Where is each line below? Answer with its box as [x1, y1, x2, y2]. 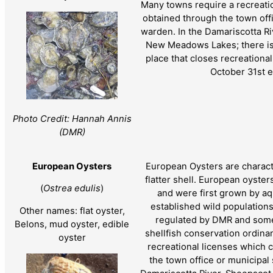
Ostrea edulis [43, 183, 101, 194]
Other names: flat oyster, [19, 205, 125, 217]
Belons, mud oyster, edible [15, 219, 129, 230]
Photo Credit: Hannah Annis [12, 113, 132, 124]
